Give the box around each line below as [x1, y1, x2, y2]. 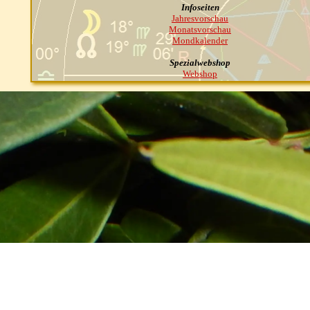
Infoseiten [181, 2, 219, 12]
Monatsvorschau [169, 24, 231, 35]
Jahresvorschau [172, 13, 228, 24]
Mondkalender [172, 35, 228, 46]
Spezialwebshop [170, 57, 230, 68]
